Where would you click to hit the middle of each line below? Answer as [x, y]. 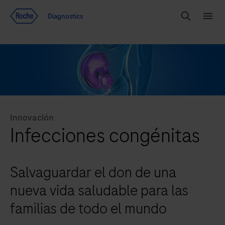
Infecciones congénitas [105, 136]
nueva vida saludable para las [99, 191]
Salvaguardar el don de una [93, 173]
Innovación [32, 118]
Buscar [191, 21]
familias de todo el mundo [88, 209]
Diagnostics [65, 16]
